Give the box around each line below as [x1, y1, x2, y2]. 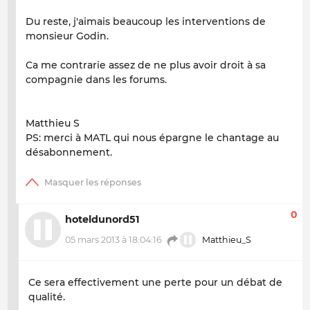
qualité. [28, 291, 65, 304]
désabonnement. [26, 145, 112, 158]
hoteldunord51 [65, 213, 140, 226]
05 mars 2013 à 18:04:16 [65, 235, 162, 246]
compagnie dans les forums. [26, 73, 167, 86]
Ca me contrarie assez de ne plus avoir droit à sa [26, 58, 266, 71]
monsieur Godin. [26, 29, 109, 42]
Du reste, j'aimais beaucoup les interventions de [26, 15, 266, 28]
